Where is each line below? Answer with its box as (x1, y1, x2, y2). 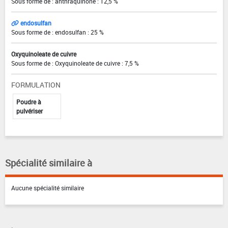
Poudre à (16, 97, 41, 106)
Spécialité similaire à (5, 156, 92, 169)
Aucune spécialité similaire (11, 183, 84, 192)
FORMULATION (11, 79, 61, 90)
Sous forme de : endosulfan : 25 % (11, 27, 104, 36)
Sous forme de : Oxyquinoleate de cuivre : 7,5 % (11, 59, 139, 67)
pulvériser (16, 106, 43, 115)
